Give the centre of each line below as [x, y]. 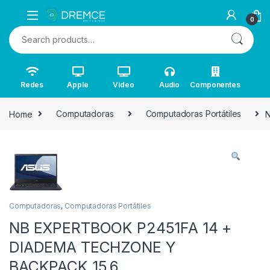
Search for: [32, 30]
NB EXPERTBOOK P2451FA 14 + [121, 228]
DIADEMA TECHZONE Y [93, 247]
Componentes [215, 84]
